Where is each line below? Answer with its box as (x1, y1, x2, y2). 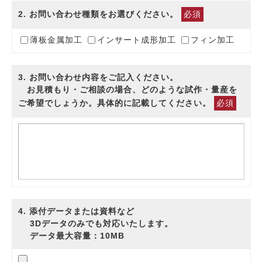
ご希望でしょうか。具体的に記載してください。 (18, 98, 214, 108)
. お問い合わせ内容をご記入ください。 (23, 73, 178, 82)
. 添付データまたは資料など (23, 206, 135, 216)
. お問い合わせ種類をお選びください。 (23, 9, 181, 19)
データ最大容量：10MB (18, 231, 125, 240)
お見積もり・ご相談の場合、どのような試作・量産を (18, 85, 237, 94)
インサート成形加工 (96, 35, 176, 45)
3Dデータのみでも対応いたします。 (18, 219, 173, 228)
